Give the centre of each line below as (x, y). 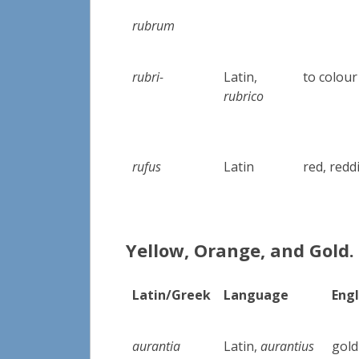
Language (256, 294)
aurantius (288, 346)
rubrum (154, 25)
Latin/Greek (172, 294)
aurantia (157, 346)
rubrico (244, 96)
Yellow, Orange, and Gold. (240, 250)
